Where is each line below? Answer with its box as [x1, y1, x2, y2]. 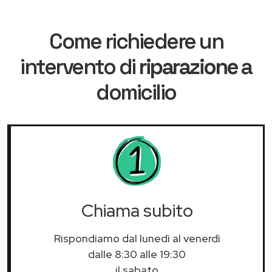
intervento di [20, 53, 140, 80]
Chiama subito [81, 199, 193, 222]
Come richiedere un [49, 27, 223, 55]
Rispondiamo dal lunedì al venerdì [53, 231, 220, 245]
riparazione [139, 53, 242, 80]
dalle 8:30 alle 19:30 [88, 246, 186, 261]
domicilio [96, 78, 176, 106]
